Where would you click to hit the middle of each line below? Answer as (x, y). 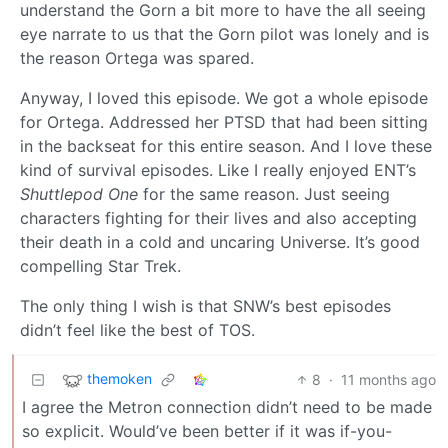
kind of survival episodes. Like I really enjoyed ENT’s (218, 169)
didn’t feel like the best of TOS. (137, 329)
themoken (119, 379)
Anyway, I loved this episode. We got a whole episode (224, 97)
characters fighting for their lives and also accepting (218, 217)
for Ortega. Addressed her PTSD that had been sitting (224, 121)
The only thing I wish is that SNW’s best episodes (205, 305)
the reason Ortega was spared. (137, 57)
